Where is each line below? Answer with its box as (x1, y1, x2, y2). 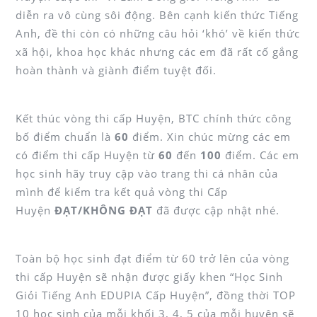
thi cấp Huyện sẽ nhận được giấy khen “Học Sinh (16, 269, 283, 284)
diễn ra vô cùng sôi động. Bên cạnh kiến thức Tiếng (16, 7, 299, 22)
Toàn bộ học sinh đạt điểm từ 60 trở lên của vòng (16, 250, 289, 265)
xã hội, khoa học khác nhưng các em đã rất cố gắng (16, 44, 299, 59)
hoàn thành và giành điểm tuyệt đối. (16, 62, 217, 77)
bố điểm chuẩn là (16, 129, 115, 144)
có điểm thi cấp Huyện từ (16, 147, 158, 162)
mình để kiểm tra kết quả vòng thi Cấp (16, 184, 228, 199)
